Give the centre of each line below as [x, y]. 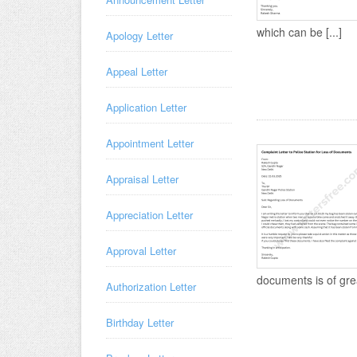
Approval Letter [141, 251]
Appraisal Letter [142, 179]
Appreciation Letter [149, 215]
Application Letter [146, 107]
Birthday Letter [140, 322]
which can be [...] [299, 32]
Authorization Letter [151, 286]
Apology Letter [139, 35]
